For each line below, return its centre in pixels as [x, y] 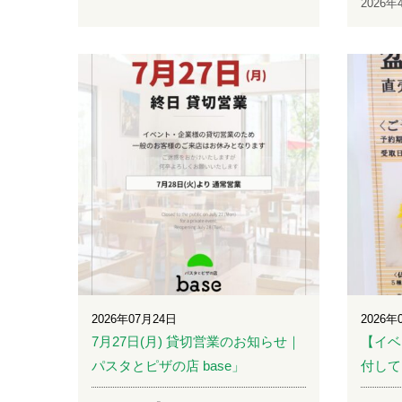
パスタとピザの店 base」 [168, 366]
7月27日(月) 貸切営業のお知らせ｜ [196, 342]
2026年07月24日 [134, 319]
